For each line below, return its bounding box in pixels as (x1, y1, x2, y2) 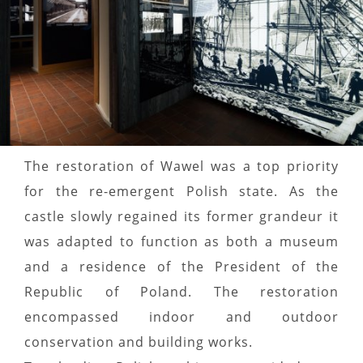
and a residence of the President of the (24, 258, 339, 276)
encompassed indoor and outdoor (24, 308, 339, 327)
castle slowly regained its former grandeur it (24, 207, 339, 226)
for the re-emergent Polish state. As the (24, 182, 339, 201)
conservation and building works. (24, 333, 253, 352)
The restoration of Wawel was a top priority (24, 157, 339, 176)
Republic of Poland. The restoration (24, 283, 339, 301)
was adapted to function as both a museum (24, 233, 339, 251)
